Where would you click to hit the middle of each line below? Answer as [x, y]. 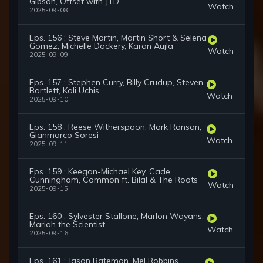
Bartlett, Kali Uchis [64, 91]
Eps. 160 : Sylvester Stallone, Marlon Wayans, [117, 216]
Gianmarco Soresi [64, 135]
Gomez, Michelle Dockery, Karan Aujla [101, 46]
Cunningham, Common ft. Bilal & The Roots [114, 180]
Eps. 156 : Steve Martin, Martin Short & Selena [118, 38]
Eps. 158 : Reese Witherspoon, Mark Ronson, [115, 127]
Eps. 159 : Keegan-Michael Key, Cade [100, 172]
